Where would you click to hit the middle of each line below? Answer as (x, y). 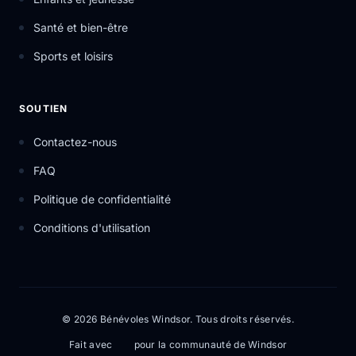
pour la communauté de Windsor (211, 344)
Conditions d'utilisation (92, 228)
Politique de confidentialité (102, 199)
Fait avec (91, 344)
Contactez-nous (75, 142)
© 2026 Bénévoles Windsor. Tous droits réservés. (178, 319)
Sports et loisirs (73, 56)
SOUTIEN (44, 108)
